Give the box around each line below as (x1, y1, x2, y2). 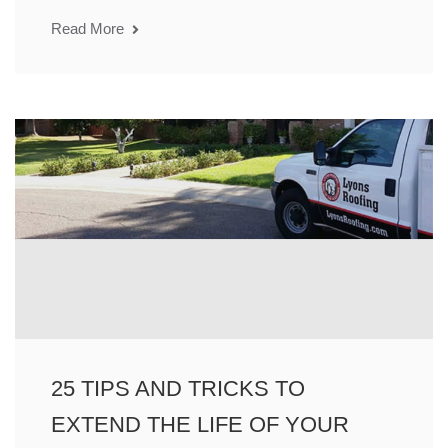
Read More (51, 20, 128, 38)
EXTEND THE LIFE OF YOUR (51, 412, 349, 438)
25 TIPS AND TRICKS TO (51, 376, 305, 402)
